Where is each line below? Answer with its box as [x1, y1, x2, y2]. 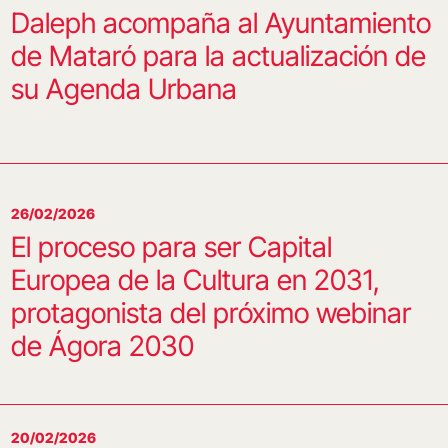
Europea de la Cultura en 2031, [10, 263, 380, 297]
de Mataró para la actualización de [10, 38, 426, 73]
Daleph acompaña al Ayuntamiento [10, 5, 431, 40]
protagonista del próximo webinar [10, 296, 411, 330]
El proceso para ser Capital [10, 230, 332, 264]
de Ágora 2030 [10, 329, 194, 363]
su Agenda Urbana [10, 71, 237, 106]
